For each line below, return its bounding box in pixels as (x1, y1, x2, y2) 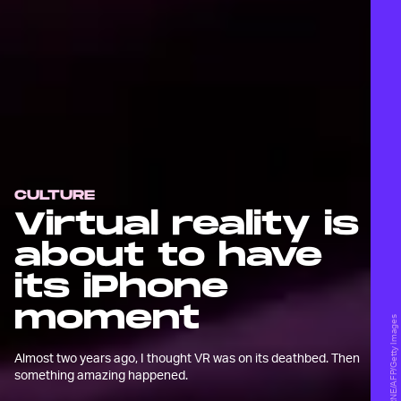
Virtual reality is (14, 206, 359, 244)
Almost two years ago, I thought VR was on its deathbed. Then (14, 350, 360, 365)
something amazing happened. (14, 367, 188, 382)
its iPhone (14, 269, 228, 307)
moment (14, 300, 200, 338)
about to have (14, 237, 322, 276)
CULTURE (14, 187, 95, 204)
